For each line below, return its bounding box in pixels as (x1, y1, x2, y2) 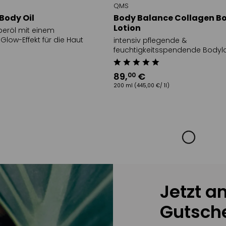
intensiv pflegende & (114, 35, 187, 46)
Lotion (114, 22, 141, 34)
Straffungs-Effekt (114, 54, 172, 65)
